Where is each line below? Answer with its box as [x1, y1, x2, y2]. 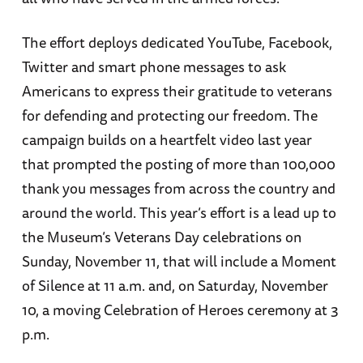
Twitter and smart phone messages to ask [21, 55, 286, 79]
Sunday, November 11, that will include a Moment [21, 250, 336, 273]
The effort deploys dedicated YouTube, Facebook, [21, 31, 332, 54]
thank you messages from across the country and [21, 177, 335, 200]
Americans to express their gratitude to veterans [21, 79, 332, 103]
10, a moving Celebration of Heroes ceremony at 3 [21, 298, 339, 322]
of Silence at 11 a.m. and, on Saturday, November [21, 274, 328, 297]
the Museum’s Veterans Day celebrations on [21, 225, 301, 249]
